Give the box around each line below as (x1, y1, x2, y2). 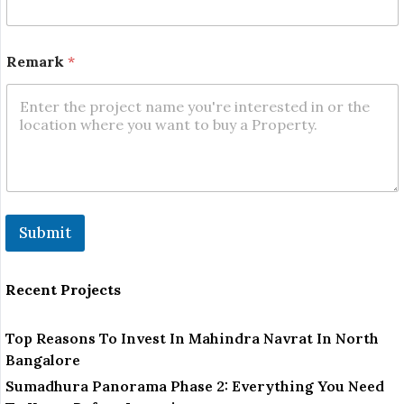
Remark (6, 51, 68, 70)
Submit (19, 223, 71, 243)
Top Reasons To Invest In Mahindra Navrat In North (5, 329, 379, 348)
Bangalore (5, 351, 80, 370)
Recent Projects (5, 280, 121, 299)
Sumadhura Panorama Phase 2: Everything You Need (5, 377, 384, 396)
